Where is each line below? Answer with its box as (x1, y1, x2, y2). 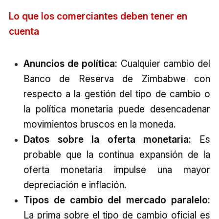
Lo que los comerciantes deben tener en (8, 10, 187, 22)
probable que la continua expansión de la (23, 149, 211, 161)
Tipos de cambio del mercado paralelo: (23, 194, 211, 206)
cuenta (8, 25, 39, 38)
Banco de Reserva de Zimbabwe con (23, 73, 211, 85)
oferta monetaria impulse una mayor (23, 164, 211, 176)
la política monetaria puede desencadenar (23, 103, 211, 115)
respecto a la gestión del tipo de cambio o (23, 88, 211, 100)
